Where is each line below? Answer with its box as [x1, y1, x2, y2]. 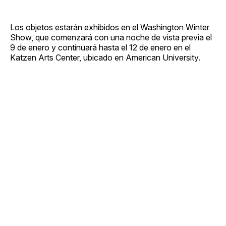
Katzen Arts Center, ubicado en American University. [10, 52, 200, 63]
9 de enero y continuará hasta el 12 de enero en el [10, 42, 191, 52]
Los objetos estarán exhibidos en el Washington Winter [10, 22, 209, 32]
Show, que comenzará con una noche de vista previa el [10, 32, 212, 42]
